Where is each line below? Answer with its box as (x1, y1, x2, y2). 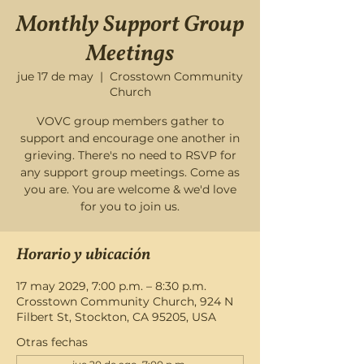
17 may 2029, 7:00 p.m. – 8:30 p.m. (16, 279, 206, 293)
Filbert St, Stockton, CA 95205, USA (16, 310, 216, 324)
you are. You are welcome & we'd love (24, 182, 236, 197)
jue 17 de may (17, 69, 93, 84)
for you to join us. (80, 199, 180, 214)
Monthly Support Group (16, 9, 244, 41)
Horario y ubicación (16, 244, 150, 266)
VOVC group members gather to (36, 114, 224, 128)
